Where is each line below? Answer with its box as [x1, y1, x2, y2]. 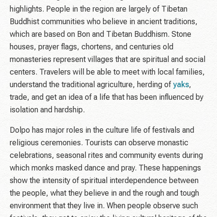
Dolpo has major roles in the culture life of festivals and [10, 125, 194, 135]
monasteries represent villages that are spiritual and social [10, 55, 205, 64]
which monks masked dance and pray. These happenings [10, 163, 201, 173]
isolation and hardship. [10, 105, 85, 115]
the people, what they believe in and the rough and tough [10, 188, 199, 198]
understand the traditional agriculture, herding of [10, 80, 173, 90]
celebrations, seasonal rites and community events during [10, 151, 203, 160]
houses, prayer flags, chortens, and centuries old [10, 42, 173, 52]
